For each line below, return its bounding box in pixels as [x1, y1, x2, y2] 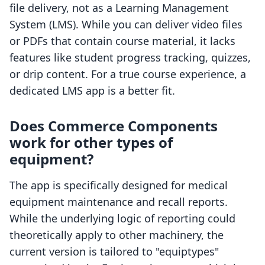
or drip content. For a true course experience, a [9, 67, 246, 82]
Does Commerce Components [9, 116, 218, 136]
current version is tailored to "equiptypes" [9, 244, 219, 259]
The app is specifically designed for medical [9, 178, 228, 193]
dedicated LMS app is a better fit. [9, 83, 175, 98]
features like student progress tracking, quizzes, [9, 50, 251, 65]
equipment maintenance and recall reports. [9, 195, 228, 209]
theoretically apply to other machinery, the [9, 228, 224, 243]
